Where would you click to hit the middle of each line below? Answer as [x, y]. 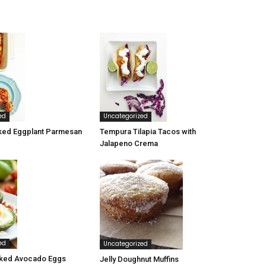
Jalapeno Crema [129, 144]
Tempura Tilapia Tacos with [148, 132]
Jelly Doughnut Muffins [139, 259]
